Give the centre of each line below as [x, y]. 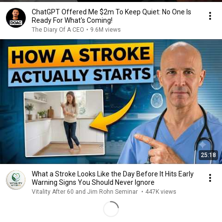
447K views [161, 192]
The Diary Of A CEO [58, 30]
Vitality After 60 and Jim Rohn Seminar [85, 192]
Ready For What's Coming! [72, 20]
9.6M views [106, 30]
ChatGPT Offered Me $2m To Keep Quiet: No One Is [111, 12]
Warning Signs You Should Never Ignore [93, 182]
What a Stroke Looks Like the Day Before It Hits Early [105, 174]
